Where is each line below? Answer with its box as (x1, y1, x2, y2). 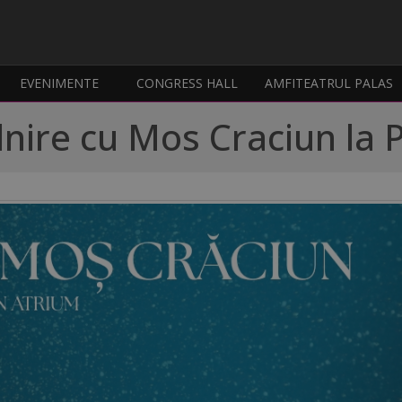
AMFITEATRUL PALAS (265, 74, 394, 92)
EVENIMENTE (20, 74, 100, 92)
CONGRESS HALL (136, 74, 239, 92)
